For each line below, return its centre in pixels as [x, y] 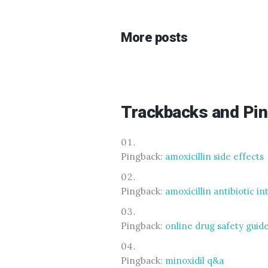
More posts [154, 37]
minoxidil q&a [194, 260]
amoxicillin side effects [214, 156]
